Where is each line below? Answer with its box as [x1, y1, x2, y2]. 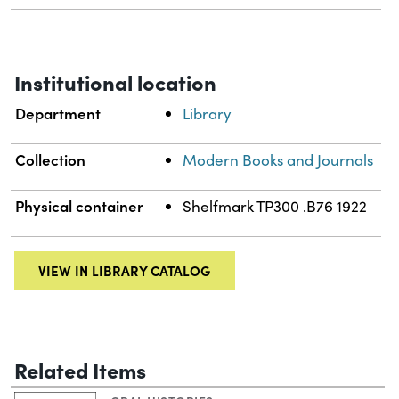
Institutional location [14, 67, 216, 97]
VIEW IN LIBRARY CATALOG [38, 261, 211, 281]
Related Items [14, 354, 146, 384]
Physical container [15, 195, 144, 217]
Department [15, 102, 102, 125]
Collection [15, 149, 86, 171]
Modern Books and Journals [183, 150, 374, 171]
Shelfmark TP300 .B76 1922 [183, 196, 368, 217]
